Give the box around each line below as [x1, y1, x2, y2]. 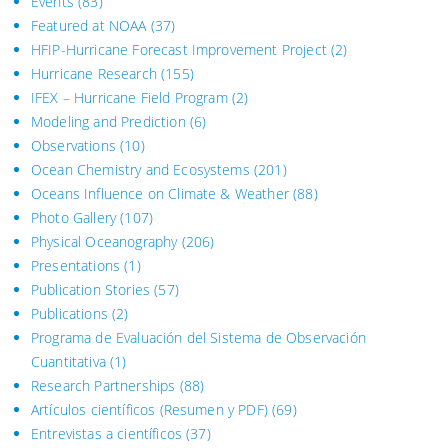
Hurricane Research [31, 64, 157, 84]
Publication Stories [31, 280, 151, 300]
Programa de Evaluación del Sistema [31, 328, 262, 348]
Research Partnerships [31, 376, 176, 396]
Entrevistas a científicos [31, 424, 182, 444]
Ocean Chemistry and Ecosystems [31, 160, 250, 180]
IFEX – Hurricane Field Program [31, 88, 228, 108]
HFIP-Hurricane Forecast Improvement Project [31, 40, 327, 60]
